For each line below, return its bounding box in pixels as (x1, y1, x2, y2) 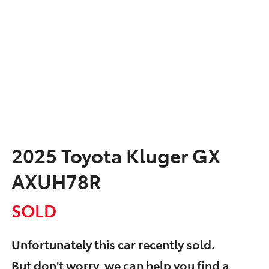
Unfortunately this (11, 235, 118, 252)
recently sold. (136, 235, 215, 252)
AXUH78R (11, 167, 101, 194)
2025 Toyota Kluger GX (11, 141, 220, 168)
